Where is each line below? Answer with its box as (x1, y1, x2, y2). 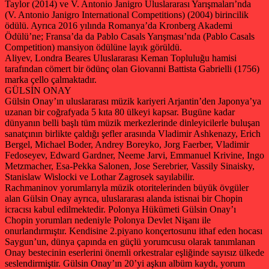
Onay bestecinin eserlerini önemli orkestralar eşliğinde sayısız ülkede (5, 247, 264, 258)
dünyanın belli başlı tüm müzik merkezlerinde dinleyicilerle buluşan (5, 117, 260, 128)
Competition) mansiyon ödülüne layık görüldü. (5, 41, 182, 52)
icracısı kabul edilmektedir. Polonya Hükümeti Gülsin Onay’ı (5, 204, 236, 214)
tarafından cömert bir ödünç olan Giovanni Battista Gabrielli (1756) (5, 63, 259, 74)
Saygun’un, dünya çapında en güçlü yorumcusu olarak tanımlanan (5, 236, 255, 247)
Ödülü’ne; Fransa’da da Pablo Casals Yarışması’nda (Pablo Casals (5, 31, 255, 41)
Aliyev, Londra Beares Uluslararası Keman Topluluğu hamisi (5, 52, 237, 63)
